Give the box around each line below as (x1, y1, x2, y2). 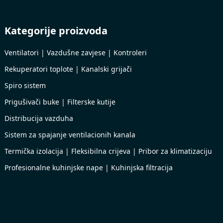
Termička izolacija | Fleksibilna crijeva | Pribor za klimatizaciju (4, 146, 212, 156)
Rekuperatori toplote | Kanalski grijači (4, 64, 132, 74)
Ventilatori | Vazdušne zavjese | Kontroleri (4, 48, 147, 57)
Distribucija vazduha (4, 113, 73, 123)
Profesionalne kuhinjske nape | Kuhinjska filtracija (4, 163, 173, 172)
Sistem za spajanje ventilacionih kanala (4, 130, 135, 139)
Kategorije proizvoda (4, 24, 108, 37)
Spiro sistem (4, 81, 46, 90)
